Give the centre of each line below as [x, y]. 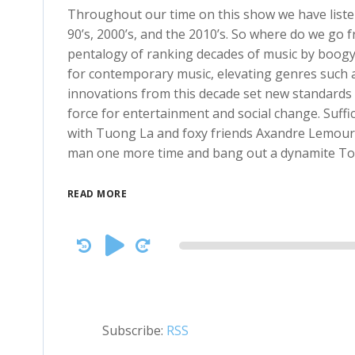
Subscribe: [134, 330]
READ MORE [97, 194]
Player [85, 258]
